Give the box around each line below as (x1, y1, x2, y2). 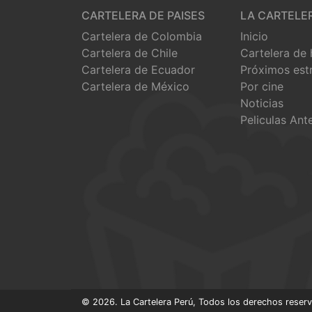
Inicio (240, 29, 268, 43)
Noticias (240, 95, 283, 110)
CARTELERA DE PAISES (81, 8, 205, 22)
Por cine (240, 79, 283, 93)
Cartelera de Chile (81, 45, 178, 60)
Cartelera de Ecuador (81, 62, 195, 77)
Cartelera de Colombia (81, 29, 202, 43)
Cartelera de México (81, 79, 189, 93)
